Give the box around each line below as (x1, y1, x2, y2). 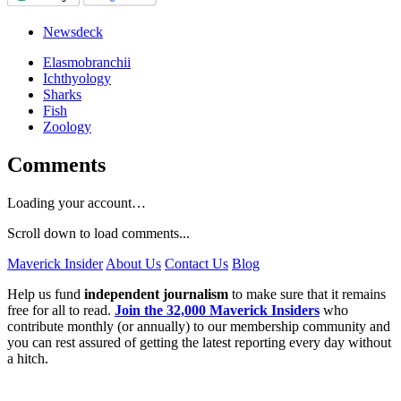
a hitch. (7, 350, 48, 366)
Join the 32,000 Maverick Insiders (115, 302, 320, 318)
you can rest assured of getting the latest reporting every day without (7, 334, 391, 350)
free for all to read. (7, 302, 115, 318)
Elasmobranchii (43, 54, 131, 70)
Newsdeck (43, 23, 103, 39)
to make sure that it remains (228, 286, 386, 302)
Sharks (43, 86, 81, 102)
